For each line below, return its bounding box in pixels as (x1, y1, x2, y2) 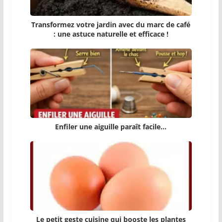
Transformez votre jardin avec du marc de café (31, 20, 191, 30)
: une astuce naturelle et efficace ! (53, 29, 168, 39)
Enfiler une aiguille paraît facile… (55, 122, 167, 132)
